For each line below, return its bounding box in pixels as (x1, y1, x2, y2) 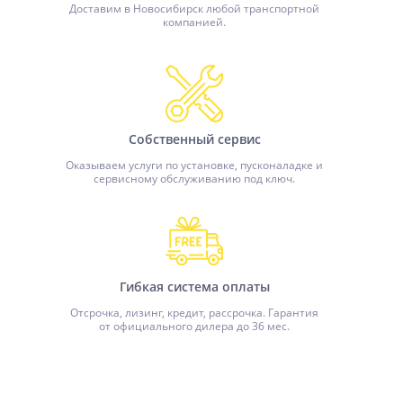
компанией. (163, 14, 226, 30)
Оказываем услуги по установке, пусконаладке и (66, 157, 323, 173)
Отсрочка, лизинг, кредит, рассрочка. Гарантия (70, 305, 318, 320)
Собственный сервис (128, 130, 261, 148)
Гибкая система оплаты (119, 278, 270, 295)
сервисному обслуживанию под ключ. (94, 171, 295, 186)
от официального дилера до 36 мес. (99, 318, 290, 334)
